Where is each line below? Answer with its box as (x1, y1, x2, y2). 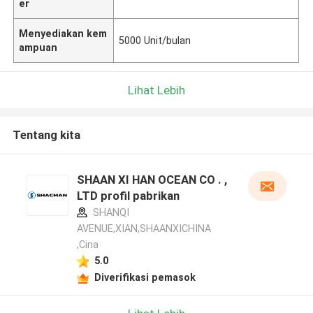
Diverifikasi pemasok (94, 271, 196, 283)
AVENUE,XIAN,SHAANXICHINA (76, 223, 211, 235)
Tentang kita (12, 128, 80, 143)
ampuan (19, 41, 58, 53)
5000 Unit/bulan (119, 34, 191, 46)
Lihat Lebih (128, 82, 185, 97)
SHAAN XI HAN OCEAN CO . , (76, 173, 227, 187)
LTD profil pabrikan (76, 189, 180, 203)
